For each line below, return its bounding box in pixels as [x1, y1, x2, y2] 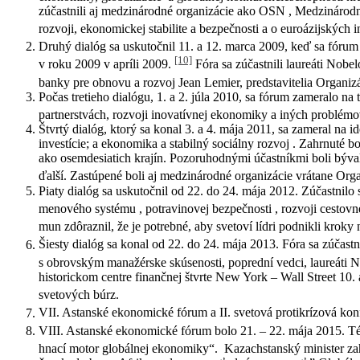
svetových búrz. [39, 288, 122, 302]
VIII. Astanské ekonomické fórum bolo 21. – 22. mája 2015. [39, 324, 348, 338]
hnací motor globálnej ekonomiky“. [39, 342, 221, 356]
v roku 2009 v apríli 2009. [39, 57, 174, 72]
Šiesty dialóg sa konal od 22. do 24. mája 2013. [39, 237, 282, 252]
